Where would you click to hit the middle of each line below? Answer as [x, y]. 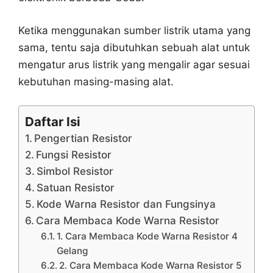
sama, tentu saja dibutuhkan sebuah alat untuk [134, 47]
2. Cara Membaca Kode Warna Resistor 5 [150, 266]
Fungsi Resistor [74, 155]
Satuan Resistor [76, 188]
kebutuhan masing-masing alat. [96, 81]
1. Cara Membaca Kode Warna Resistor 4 [147, 236]
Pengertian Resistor [83, 139]
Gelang [72, 251]
